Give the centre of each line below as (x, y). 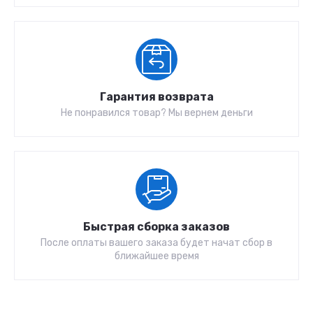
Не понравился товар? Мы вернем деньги (156, 113)
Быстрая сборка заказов (156, 227)
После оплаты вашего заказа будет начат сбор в (156, 243)
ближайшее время (156, 256)
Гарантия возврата (156, 97)
